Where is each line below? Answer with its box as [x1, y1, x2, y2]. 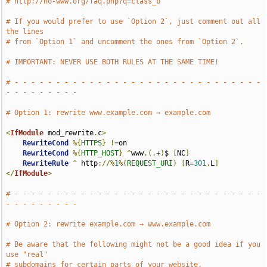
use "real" [6, 250, 48, 259]
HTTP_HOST [81, 149, 119, 157]
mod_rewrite [44, 129, 94, 137]
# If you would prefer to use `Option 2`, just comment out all [6, 17, 261, 26]
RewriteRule [23, 159, 69, 167]
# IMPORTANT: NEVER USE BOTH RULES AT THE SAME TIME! [6, 58, 219, 66]
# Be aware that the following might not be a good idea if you [6, 240, 261, 249]
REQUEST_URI [127, 159, 173, 167]
